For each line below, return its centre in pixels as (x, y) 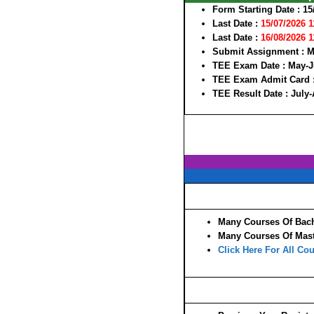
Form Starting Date (255, 9)
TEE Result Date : (252, 93)
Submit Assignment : (260, 51)
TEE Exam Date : (250, 65)
